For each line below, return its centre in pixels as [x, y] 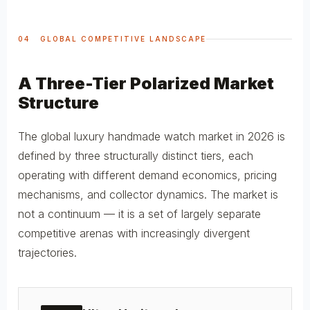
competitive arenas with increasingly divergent [134, 233]
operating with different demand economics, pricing [147, 175]
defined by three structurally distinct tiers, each [136, 155]
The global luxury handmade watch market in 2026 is [152, 136]
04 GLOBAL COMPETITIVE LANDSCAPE [112, 38]
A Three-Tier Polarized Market [146, 83]
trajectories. [47, 252]
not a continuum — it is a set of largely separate [139, 213]
